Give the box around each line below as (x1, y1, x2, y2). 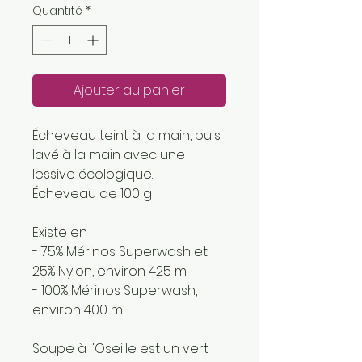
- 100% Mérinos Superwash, (32, 280, 197, 300)
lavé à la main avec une (32, 145, 185, 164)
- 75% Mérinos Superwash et (32, 242, 208, 261)
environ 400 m (32, 300, 123, 319)
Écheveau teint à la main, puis (32, 125, 221, 145)
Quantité (32, 2, 82, 19)
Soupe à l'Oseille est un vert (32, 339, 208, 358)
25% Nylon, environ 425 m (32, 261, 187, 280)
